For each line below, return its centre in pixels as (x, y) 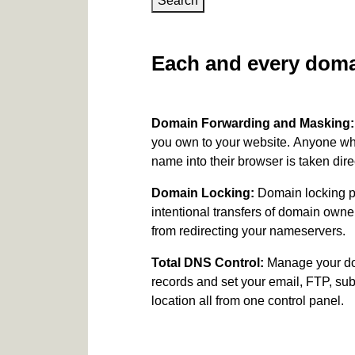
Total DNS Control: (208, 263)
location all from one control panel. (248, 301)
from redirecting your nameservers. (248, 231)
